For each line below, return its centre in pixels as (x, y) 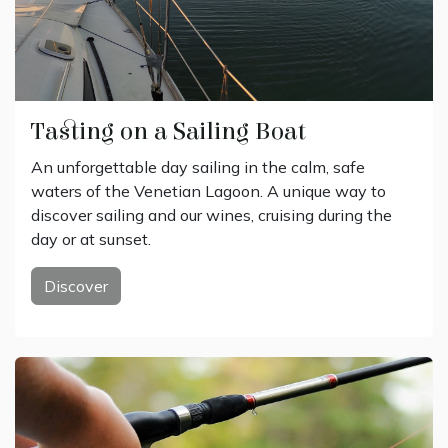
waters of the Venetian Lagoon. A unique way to (208, 190)
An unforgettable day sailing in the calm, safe (198, 166)
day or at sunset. (91, 238)
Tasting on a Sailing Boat (168, 131)
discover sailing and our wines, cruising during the (211, 214)
